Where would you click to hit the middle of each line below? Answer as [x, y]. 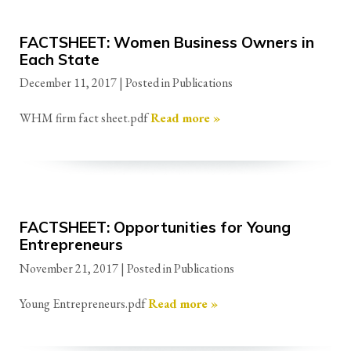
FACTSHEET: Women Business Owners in [167, 42]
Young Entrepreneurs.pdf [84, 304]
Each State [60, 59]
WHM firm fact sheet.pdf [85, 118]
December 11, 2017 [68, 83]
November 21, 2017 [69, 269]
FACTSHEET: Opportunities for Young [155, 228]
